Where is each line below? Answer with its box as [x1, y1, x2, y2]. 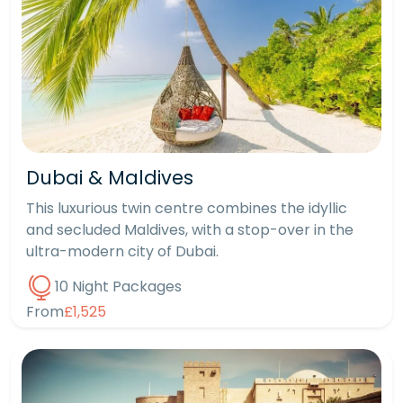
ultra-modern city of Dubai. [26, 240, 219, 262]
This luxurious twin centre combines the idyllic [26, 197, 347, 219]
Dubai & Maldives [26, 164, 193, 191]
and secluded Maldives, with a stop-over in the [26, 219, 354, 240]
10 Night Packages [55, 276, 182, 298]
